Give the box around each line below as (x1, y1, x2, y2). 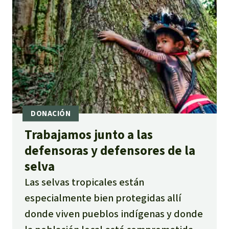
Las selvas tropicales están (25, 175, 144, 189)
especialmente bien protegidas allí (25, 191, 181, 205)
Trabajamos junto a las (25, 126, 153, 143)
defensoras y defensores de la (25, 142, 195, 159)
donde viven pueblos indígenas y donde (25, 207, 203, 221)
